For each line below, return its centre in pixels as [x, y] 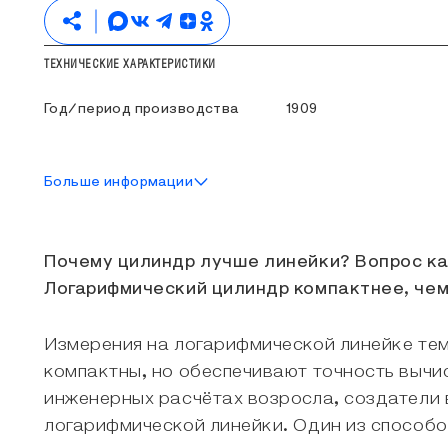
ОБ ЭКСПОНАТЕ [84, 212]
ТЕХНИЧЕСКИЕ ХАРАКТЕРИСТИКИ [130, 63]
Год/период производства [141, 109]
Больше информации [119, 182]
